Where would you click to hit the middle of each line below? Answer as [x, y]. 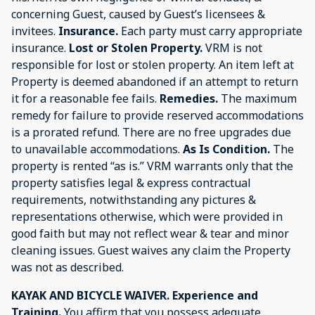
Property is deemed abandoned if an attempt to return [155, 81]
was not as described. [67, 267]
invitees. [33, 31]
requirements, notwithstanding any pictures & [134, 199]
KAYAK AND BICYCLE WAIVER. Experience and [135, 295]
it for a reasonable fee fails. [85, 98]
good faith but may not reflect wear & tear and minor [150, 233]
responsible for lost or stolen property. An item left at [153, 64]
